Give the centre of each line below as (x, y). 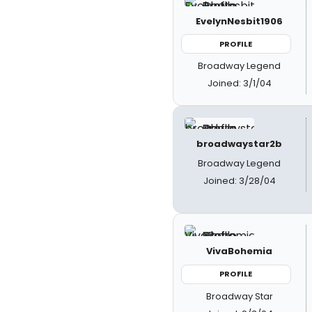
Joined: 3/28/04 (239, 181)
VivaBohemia (240, 251)
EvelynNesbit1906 (240, 21)
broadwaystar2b (240, 144)
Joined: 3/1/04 (239, 83)
